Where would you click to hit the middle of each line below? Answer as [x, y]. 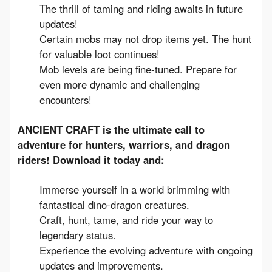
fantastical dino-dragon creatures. [114, 204]
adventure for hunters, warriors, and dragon [124, 144]
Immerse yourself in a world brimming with [134, 189]
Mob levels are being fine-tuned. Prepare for [138, 69]
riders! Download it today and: [91, 159]
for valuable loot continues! [99, 54]
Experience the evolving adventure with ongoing [146, 250]
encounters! [65, 99]
